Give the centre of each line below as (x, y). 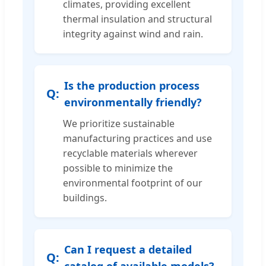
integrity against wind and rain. (133, 34)
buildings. (85, 197)
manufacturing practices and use (137, 138)
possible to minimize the (118, 168)
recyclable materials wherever (130, 153)
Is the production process (132, 85)
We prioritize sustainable (119, 123)
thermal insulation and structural (137, 19)
